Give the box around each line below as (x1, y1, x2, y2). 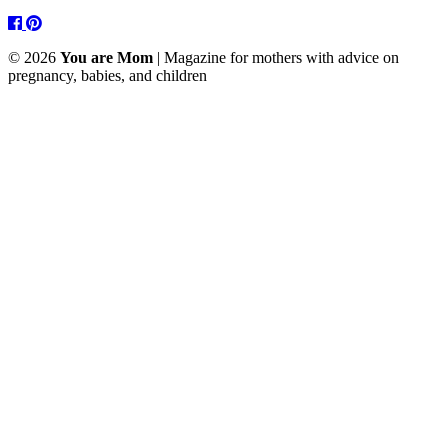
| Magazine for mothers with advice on (153, 48, 399, 66)
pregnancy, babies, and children (8, 66, 207, 84)
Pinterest (41, 13, 95, 31)
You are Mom (60, 48, 153, 66)
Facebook (21, 13, 83, 31)
